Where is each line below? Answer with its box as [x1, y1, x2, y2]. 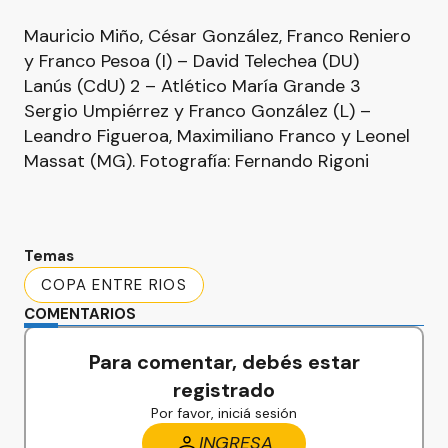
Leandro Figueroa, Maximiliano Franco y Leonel [24, 124, 410, 148]
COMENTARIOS [24, 304, 136, 324]
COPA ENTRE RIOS [41, 275, 187, 295]
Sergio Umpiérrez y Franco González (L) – [24, 99, 371, 123]
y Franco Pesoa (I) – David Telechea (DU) [24, 49, 359, 73]
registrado [173, 377, 275, 403]
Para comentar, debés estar [88, 349, 360, 375]
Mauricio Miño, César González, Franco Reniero [24, 24, 411, 48]
